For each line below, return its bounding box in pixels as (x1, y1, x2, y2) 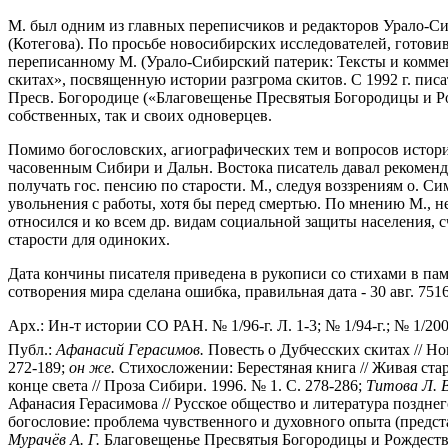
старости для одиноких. (8, 230, 170, 248)
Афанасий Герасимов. (56, 340, 204, 358)
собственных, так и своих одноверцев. (8, 106, 272, 124)
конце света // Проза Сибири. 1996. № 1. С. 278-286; (8, 376, 366, 394)
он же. (69, 358, 115, 376)
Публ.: (8, 340, 56, 358)
